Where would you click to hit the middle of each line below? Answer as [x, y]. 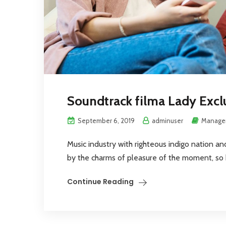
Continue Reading [100, 181]
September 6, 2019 [105, 120]
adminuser [167, 120]
